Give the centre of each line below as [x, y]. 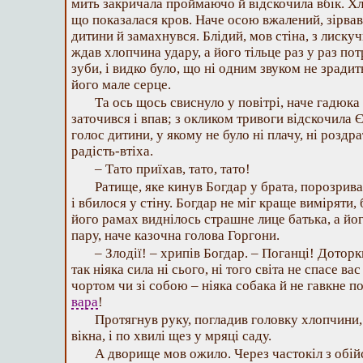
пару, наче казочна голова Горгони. [175, 235]
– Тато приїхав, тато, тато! [173, 169]
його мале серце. [121, 85]
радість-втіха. [112, 151]
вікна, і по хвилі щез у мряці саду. [171, 336]
